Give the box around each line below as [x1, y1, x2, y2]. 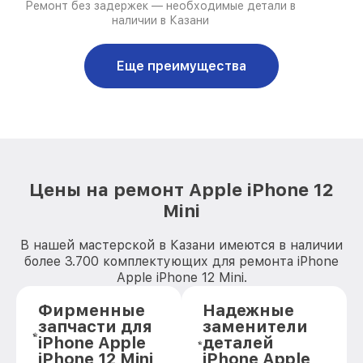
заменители [203, 317, 309, 336]
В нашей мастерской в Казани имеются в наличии [20, 237, 343, 253]
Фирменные [37, 301, 145, 320]
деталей [203, 333, 275, 352]
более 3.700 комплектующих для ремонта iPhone [24, 254, 339, 269]
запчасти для [37, 317, 152, 336]
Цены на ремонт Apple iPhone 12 [29, 179, 334, 200]
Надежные [203, 301, 295, 320]
